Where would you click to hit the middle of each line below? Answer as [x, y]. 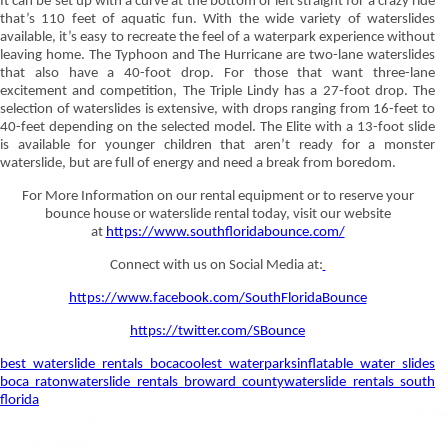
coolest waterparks [238, 364]
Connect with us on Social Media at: [216, 265]
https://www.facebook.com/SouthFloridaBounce [217, 298]
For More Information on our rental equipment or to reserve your [217, 196]
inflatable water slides [366, 364]
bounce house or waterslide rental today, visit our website [217, 214]
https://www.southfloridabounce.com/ [225, 232]
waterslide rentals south [360, 382]
